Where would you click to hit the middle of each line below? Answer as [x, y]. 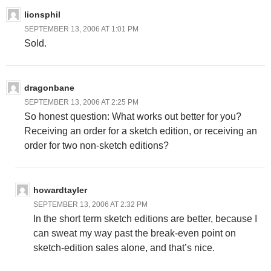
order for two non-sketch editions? [96, 145]
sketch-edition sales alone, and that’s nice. [124, 247]
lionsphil [42, 14]
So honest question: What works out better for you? [133, 116]
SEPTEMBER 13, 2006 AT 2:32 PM [90, 204]
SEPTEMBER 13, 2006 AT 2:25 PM [81, 102]
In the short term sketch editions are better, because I [145, 218]
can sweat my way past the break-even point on [135, 233]
